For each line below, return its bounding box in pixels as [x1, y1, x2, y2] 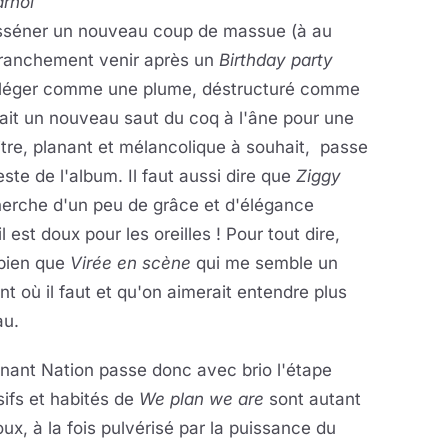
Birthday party [219, 50, 333, 70]
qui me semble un [191, 253, 338, 273]
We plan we [139, 389, 233, 409]
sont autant [264, 389, 361, 409]
